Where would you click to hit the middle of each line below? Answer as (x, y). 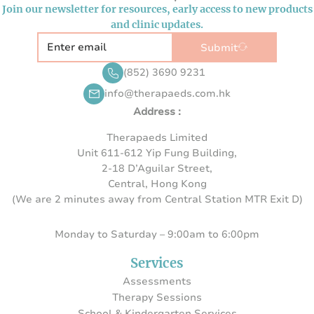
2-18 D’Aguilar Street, (157, 168)
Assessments (157, 281)
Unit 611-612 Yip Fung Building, (157, 153)
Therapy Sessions (157, 297)
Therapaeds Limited (157, 137)
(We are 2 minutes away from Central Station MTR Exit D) (157, 199)
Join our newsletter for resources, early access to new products (157, 9)
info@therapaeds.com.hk (168, 94)
